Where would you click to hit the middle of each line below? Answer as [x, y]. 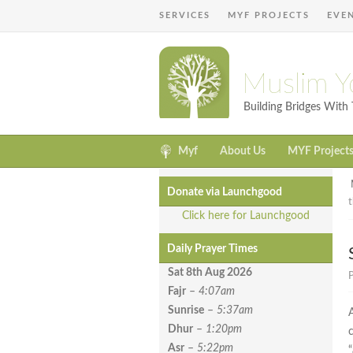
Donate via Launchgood [225, 193]
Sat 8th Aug [197, 273]
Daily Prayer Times [212, 249]
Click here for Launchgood [246, 216]
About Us [243, 152]
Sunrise [186, 311]
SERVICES [185, 15]
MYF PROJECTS [269, 15]
